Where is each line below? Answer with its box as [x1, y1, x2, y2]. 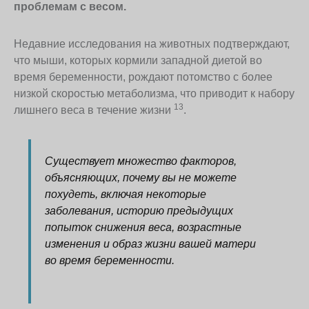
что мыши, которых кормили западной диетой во [14, 54, 262, 67]
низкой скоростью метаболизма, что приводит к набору [14, 88, 295, 100]
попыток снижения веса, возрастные [45, 221, 242, 234]
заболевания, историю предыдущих [45, 205, 234, 217]
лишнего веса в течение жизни [14, 104, 174, 117]
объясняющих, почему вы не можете [45, 172, 237, 184]
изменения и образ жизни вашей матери [45, 238, 257, 250]
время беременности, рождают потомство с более [14, 71, 272, 83]
